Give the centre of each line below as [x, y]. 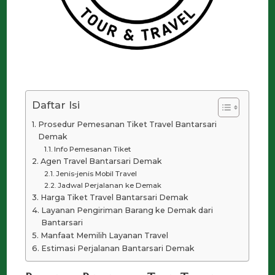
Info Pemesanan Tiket [93, 149]
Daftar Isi [56, 105]
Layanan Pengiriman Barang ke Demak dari [127, 211]
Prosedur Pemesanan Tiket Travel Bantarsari [127, 125]
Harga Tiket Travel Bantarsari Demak [114, 198]
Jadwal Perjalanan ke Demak [110, 186]
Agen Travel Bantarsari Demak [101, 161]
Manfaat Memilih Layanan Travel [104, 236]
